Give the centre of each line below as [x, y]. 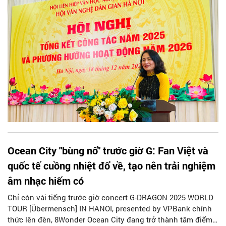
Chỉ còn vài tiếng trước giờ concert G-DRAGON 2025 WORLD [110, 197]
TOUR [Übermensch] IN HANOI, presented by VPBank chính [110, 209]
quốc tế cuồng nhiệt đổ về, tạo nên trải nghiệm [111, 166]
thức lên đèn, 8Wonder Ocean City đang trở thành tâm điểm [110, 220]
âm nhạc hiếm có [46, 181]
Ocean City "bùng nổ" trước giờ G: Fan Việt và [108, 151]
